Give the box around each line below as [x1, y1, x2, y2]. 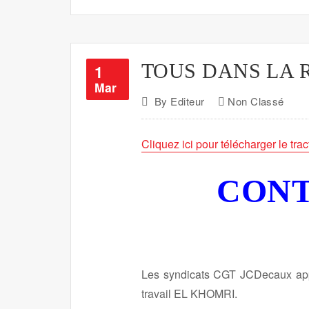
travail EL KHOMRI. [141, 285, 237, 301]
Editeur [170, 93, 205, 108]
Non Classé [228, 93, 284, 108]
